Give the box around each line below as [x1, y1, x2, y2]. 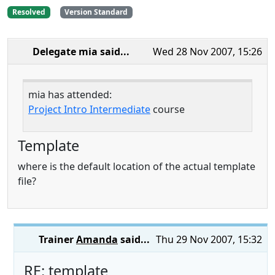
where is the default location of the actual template [18, 160, 255, 174]
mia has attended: [28, 88, 112, 102]
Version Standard [64, 6, 128, 17]
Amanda [76, 233, 118, 247]
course [150, 103, 185, 117]
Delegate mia [33, 45, 98, 59]
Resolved [12, 6, 45, 17]
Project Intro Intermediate [28, 103, 150, 117]
